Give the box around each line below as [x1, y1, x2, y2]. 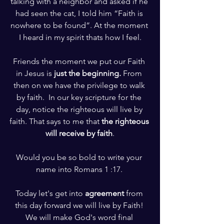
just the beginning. [54, 68, 121, 78]
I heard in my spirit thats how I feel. [18, 32, 141, 42]
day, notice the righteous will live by [15, 104, 144, 114]
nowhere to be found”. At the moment [10, 20, 150, 30]
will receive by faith [45, 128, 112, 138]
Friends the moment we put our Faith [13, 56, 147, 66]
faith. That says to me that [9, 116, 101, 126]
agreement [84, 188, 124, 198]
